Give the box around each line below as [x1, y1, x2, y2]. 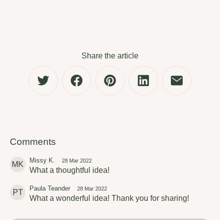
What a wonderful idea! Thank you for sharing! [29, 194, 189, 203]
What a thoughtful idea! [29, 166, 110, 175]
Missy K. [29, 157, 55, 165]
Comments [10, 137, 56, 147]
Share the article [82, 52, 138, 60]
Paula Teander [29, 185, 70, 192]
